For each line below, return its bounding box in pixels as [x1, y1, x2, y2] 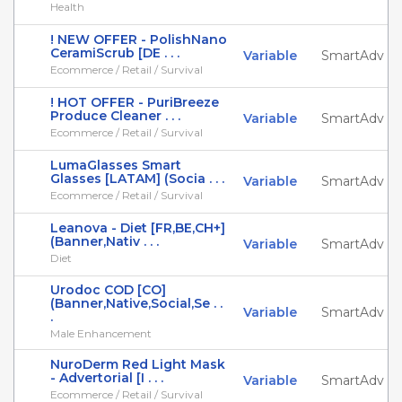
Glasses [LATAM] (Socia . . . [50, 170, 224, 187]
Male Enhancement [50, 327, 152, 340]
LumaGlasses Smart [50, 157, 181, 173]
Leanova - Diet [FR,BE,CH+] [50, 220, 225, 236]
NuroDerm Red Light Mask [50, 356, 225, 372]
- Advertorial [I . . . [50, 370, 163, 386]
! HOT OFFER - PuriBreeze [50, 94, 219, 110]
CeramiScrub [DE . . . [50, 45, 179, 61]
